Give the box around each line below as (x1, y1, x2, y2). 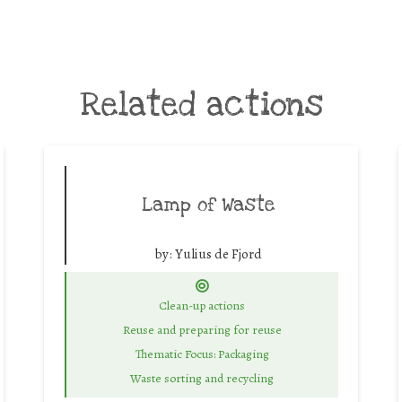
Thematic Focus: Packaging (135, 345, 269, 363)
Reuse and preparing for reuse (122, 321, 282, 339)
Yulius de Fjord (175, 244, 262, 263)
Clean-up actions (159, 297, 245, 315)
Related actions (79, 83, 323, 126)
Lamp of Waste (143, 191, 275, 217)
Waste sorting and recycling (130, 369, 274, 387)
